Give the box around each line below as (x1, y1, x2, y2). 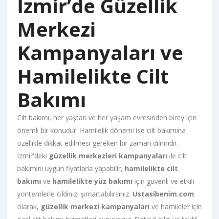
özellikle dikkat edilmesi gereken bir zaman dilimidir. (17, 138, 178, 148)
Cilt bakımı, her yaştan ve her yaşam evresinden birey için (17, 112, 197, 122)
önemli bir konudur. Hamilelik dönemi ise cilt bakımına (17, 125, 186, 135)
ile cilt (167, 151, 187, 160)
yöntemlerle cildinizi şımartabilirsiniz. (17, 189, 132, 198)
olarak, (17, 201, 41, 211)
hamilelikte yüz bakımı (52, 176, 132, 186)
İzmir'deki (17, 151, 49, 160)
